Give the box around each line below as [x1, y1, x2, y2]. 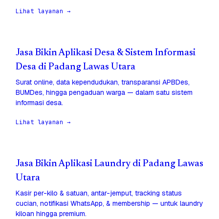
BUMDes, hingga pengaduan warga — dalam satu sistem [16, 88, 193, 97]
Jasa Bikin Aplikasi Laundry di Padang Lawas [16, 159, 203, 169]
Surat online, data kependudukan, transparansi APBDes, [16, 78, 190, 87]
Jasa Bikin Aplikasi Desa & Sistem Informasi [16, 48, 196, 58]
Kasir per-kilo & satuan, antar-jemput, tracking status [16, 189, 182, 198]
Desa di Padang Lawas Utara [16, 63, 135, 72]
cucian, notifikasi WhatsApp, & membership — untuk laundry [16, 199, 203, 208]
